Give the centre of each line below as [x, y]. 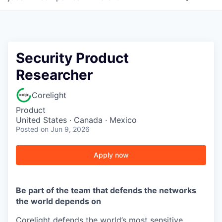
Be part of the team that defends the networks [106, 190]
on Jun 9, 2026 [65, 129]
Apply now [111, 155]
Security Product [72, 58]
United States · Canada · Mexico [76, 120]
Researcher [54, 75]
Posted [27, 129]
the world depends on [58, 201]
